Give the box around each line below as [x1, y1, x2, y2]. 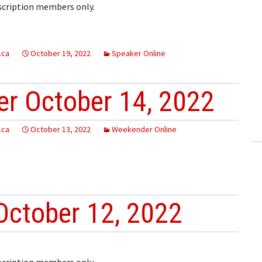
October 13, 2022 [30, 123, 91, 135]
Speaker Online [112, 47, 166, 58]
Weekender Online [112, 123, 177, 135]
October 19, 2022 [30, 47, 91, 58]
